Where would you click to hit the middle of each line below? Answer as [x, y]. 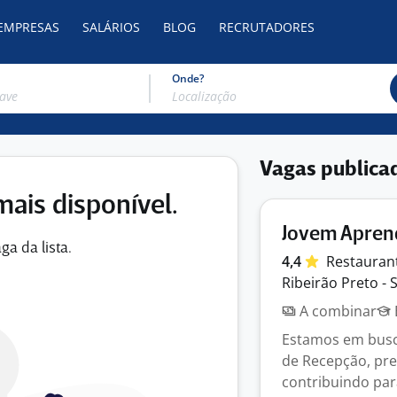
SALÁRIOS [111, 27]
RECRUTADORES [267, 27]
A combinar [336, 311]
